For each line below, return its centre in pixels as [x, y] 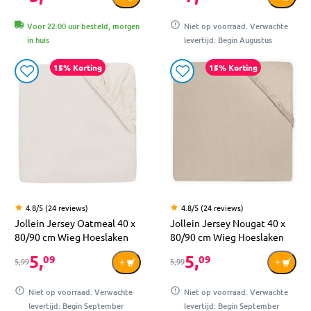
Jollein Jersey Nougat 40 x [228, 223]
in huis [38, 40]
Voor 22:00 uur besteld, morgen [83, 26]
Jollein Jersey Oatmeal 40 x [75, 223]
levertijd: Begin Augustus [228, 40]
